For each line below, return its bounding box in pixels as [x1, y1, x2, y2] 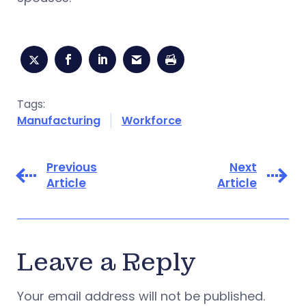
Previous [46, 159, 97, 176]
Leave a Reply [17, 247, 196, 279]
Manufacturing [17, 113, 100, 129]
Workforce [122, 113, 182, 129]
